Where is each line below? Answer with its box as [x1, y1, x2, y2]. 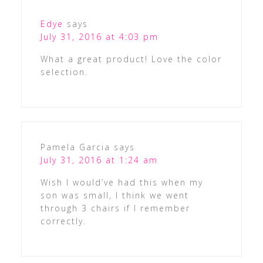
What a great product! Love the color [40, 53, 222, 65]
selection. [40, 66, 88, 77]
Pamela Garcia [40, 141, 110, 153]
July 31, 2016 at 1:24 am [40, 154, 158, 166]
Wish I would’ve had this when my [40, 176, 203, 188]
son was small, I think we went [40, 189, 189, 201]
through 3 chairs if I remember [40, 202, 190, 214]
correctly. [40, 215, 86, 227]
